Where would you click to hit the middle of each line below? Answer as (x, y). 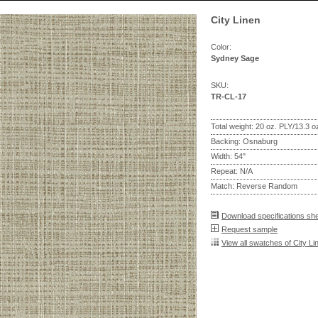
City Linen (236, 20)
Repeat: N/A (232, 171)
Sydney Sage (235, 58)
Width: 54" (228, 156)
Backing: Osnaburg (244, 141)
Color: (221, 47)
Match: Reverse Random (254, 186)
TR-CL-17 (229, 97)
